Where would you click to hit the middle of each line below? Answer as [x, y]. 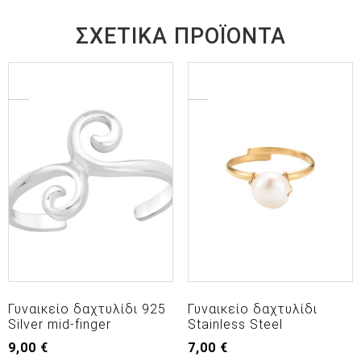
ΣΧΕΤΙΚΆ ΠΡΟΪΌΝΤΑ [180, 36]
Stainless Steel [235, 325]
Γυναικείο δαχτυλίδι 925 [87, 309]
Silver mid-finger [60, 325]
